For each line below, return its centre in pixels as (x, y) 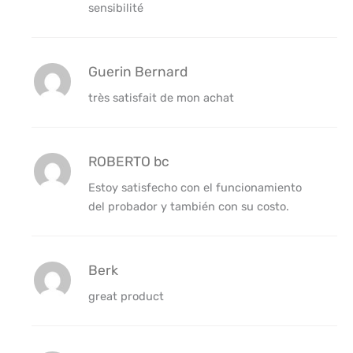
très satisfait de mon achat (161, 98)
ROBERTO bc (128, 162)
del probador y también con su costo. (188, 207)
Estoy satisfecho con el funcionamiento (195, 188)
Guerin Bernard (137, 72)
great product (126, 297)
